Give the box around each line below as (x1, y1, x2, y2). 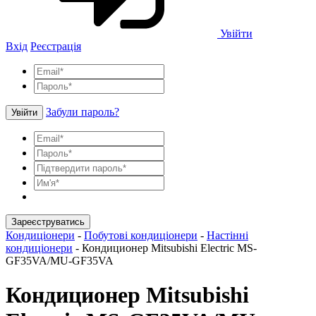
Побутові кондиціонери (84, 229, 197, 241)
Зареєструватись (11, 216, 85, 227)
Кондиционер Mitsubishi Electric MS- (82, 241, 257, 254)
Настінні (207, 229, 248, 241)
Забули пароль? (46, 105, 119, 118)
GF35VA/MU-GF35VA (6, 254, 114, 267)
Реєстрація (30, 39, 81, 52)
